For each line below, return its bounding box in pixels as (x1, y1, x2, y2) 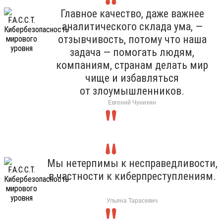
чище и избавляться (85, 71, 179, 84)
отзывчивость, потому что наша (57, 33, 207, 46)
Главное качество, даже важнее (60, 7, 204, 20)
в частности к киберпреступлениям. (48, 169, 216, 182)
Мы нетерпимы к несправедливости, (47, 157, 218, 169)
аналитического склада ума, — (61, 20, 203, 33)
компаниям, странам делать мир (56, 58, 208, 71)
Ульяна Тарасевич (107, 197, 158, 204)
